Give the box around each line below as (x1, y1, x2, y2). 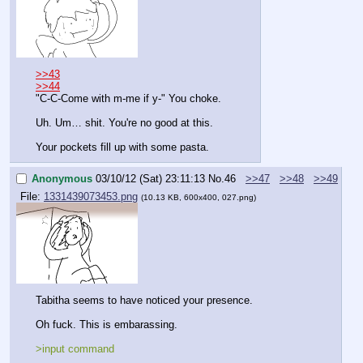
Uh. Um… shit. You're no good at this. (36, 117, 213, 130)
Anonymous (32, 173, 92, 186)
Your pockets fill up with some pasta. (36, 141, 209, 154)
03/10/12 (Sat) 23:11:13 (96, 173, 205, 186)
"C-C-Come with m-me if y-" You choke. (36, 92, 224, 105)
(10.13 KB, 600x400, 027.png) (141, 192, 256, 202)
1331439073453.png (44, 190, 138, 203)
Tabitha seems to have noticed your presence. (36, 294, 253, 307)
